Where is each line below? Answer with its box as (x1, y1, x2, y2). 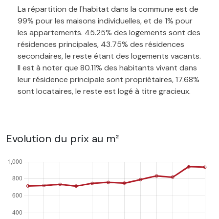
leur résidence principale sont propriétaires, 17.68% (18, 74, 199, 85)
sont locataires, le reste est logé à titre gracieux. (18, 86, 191, 96)
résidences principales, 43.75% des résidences (18, 39, 184, 49)
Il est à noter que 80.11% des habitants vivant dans (18, 62, 197, 73)
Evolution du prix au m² (6, 131, 119, 146)
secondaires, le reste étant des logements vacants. (18, 50, 201, 61)
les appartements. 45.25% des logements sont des (18, 27, 200, 38)
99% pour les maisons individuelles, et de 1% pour (18, 15, 193, 26)
